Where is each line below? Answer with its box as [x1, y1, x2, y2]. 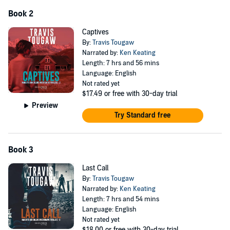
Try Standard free [114, 111, 171, 120]
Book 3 [8, 145, 33, 155]
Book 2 [8, 9, 33, 19]
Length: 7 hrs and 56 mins [82, 59, 159, 67]
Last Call [82, 164, 108, 172]
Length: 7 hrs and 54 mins [82, 195, 159, 203]
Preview [32, 101, 59, 110]
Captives [82, 28, 109, 36]
